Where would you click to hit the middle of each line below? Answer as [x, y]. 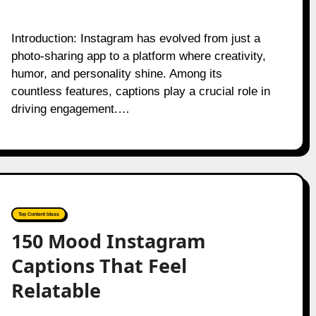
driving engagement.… [70, 109]
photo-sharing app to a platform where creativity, [138, 56]
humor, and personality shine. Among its [116, 74]
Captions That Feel [99, 266]
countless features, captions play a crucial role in [140, 91]
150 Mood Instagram [108, 241]
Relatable [56, 290]
